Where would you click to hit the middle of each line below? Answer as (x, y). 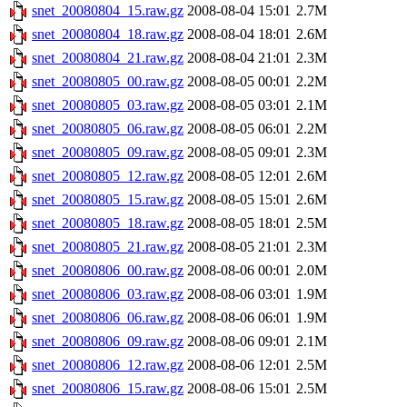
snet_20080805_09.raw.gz (108, 153)
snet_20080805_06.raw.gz (108, 129)
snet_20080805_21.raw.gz (108, 247)
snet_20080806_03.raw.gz (108, 294)
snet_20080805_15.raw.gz (108, 200)
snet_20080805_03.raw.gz (108, 105)
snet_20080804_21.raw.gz (108, 58)
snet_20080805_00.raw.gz (108, 82)
